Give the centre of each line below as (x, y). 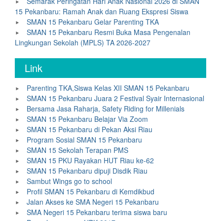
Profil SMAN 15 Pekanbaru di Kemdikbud (91, 191)
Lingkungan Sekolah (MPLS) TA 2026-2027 (83, 42)
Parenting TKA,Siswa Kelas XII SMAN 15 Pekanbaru (108, 88)
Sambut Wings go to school (69, 181)
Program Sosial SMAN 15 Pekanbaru (84, 140)
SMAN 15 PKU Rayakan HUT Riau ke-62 (90, 160)
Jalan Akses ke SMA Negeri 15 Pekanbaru (93, 202)
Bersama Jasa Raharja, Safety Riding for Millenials (106, 109)
